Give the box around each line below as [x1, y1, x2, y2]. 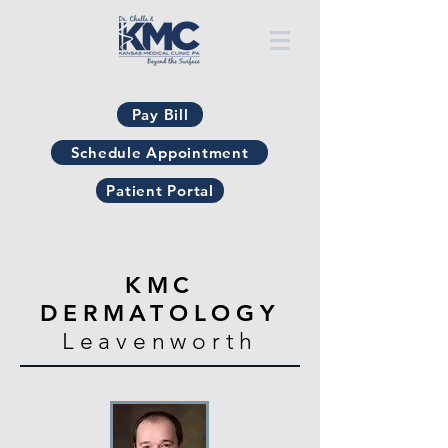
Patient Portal [106, 181, 214, 200]
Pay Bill [131, 105, 189, 124]
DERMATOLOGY [40, 299, 280, 327]
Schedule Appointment [70, 143, 249, 162]
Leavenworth [61, 328, 259, 355]
